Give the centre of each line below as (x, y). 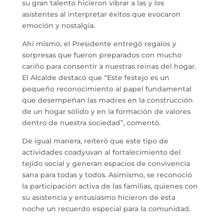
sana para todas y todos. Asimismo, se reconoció (107, 175)
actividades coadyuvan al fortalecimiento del (101, 152)
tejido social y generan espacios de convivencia (106, 163)
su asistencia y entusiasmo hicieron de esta (98, 197)
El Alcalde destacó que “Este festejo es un (96, 77)
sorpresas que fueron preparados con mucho (102, 55)
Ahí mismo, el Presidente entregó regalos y (99, 43)
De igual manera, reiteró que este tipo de (95, 141)
